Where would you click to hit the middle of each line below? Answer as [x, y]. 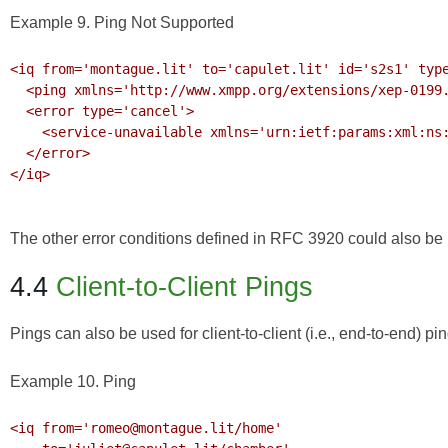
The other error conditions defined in [140, 239]
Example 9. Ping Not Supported [122, 23]
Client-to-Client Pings [184, 287]
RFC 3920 [307, 239]
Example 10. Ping [73, 382]
